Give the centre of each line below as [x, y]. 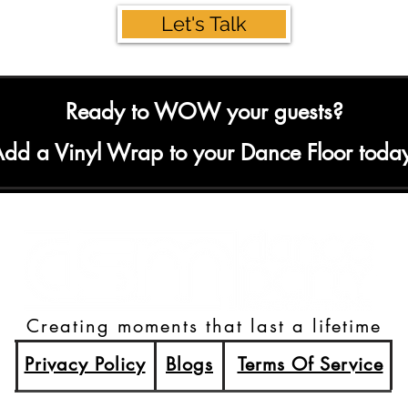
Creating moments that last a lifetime [204, 326]
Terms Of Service [310, 364]
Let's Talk [204, 24]
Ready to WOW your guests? [204, 112]
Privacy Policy [85, 364]
